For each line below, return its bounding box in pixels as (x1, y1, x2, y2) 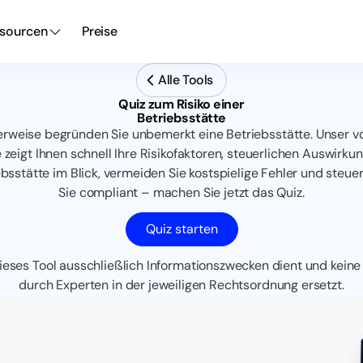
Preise (81, 23, 117, 40)
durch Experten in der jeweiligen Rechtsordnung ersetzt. (19, 276, 344, 293)
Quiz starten (145, 220, 218, 237)
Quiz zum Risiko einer (118, 96, 245, 113)
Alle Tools (158, 71, 213, 88)
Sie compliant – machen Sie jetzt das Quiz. (58, 184, 305, 201)
